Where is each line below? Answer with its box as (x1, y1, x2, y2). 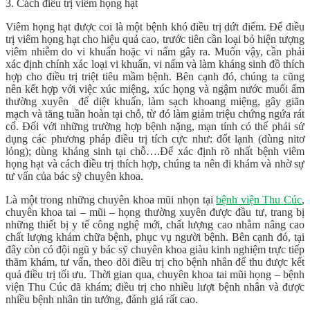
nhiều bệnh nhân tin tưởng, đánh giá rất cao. (6, 293, 198, 305)
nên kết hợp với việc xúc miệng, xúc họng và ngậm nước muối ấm (6, 82, 304, 95)
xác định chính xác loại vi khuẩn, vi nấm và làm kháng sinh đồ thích (6, 57, 304, 70)
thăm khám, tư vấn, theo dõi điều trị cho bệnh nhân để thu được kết (6, 255, 304, 268)
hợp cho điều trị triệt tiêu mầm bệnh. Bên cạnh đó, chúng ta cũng (6, 70, 304, 82)
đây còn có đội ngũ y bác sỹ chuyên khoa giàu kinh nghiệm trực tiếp (6, 243, 304, 255)
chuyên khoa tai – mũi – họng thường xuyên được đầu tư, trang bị (6, 206, 304, 218)
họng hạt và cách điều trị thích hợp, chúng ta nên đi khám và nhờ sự (6, 157, 304, 170)
